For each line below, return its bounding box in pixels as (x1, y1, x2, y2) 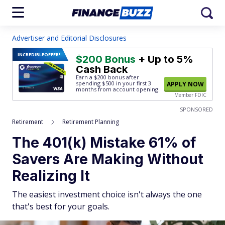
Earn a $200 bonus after (76, 73, 139, 81)
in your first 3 (115, 79, 151, 87)
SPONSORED (180, 105, 213, 113)
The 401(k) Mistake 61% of (12, 134, 196, 151)
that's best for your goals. (12, 201, 109, 212)
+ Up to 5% (136, 53, 193, 65)
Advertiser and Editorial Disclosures (12, 33, 127, 43)
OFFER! (44, 51, 60, 58)
